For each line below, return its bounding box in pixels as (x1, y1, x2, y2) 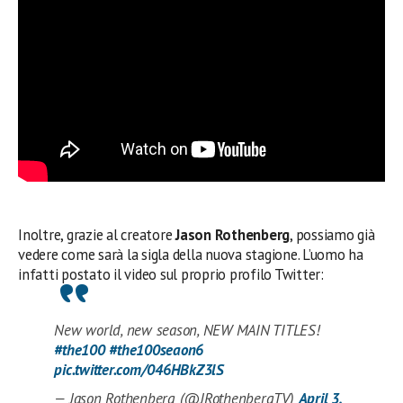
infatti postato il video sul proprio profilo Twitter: (18, 264, 324, 284)
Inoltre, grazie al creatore (18, 224, 176, 245)
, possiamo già (290, 224, 375, 245)
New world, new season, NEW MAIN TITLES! (54, 319, 320, 340)
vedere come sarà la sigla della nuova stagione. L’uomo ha (18, 244, 363, 264)
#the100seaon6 (109, 339, 204, 360)
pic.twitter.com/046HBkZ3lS (54, 359, 224, 380)
